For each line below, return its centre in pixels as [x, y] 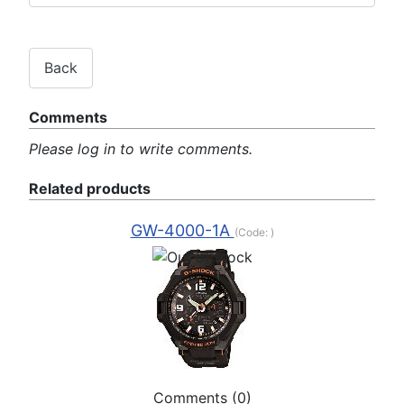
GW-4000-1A [182, 230]
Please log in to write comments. [141, 149]
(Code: [252, 232]
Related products [90, 188]
